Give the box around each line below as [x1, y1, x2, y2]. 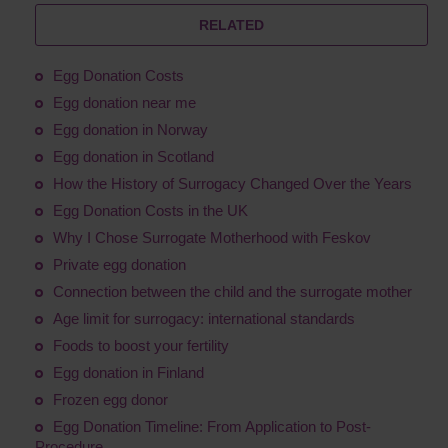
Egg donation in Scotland [53, 148, 214, 166]
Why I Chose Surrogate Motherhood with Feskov [53, 229, 371, 247]
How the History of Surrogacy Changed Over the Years [53, 175, 412, 193]
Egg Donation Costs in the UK [53, 202, 248, 220]
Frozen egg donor [53, 391, 168, 409]
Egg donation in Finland [53, 364, 204, 382]
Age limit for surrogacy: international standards [53, 310, 355, 328]
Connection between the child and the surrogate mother [53, 283, 412, 301]
